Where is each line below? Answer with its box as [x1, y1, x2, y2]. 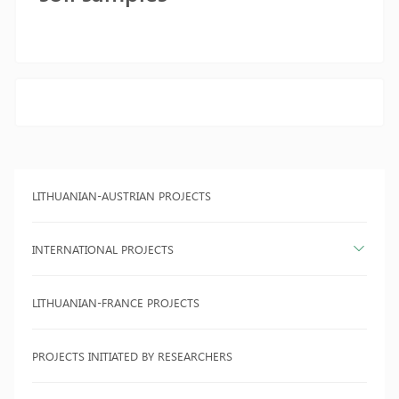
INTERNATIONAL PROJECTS [32, 241, 174, 256]
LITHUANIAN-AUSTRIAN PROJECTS [32, 188, 211, 203]
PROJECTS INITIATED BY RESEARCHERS [32, 348, 232, 363]
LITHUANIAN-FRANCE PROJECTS [32, 295, 199, 310]
